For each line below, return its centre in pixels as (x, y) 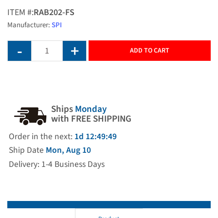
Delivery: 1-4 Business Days (56, 164)
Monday (91, 109)
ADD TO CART (150, 50)
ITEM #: (20, 12)
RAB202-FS (54, 12)
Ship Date (27, 150)
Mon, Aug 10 (68, 150)
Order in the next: (41, 136)
